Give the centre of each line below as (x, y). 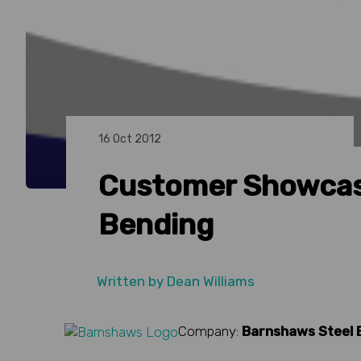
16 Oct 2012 (130, 139)
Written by (132, 282)
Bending (156, 225)
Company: (210, 332)
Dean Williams (211, 282)
